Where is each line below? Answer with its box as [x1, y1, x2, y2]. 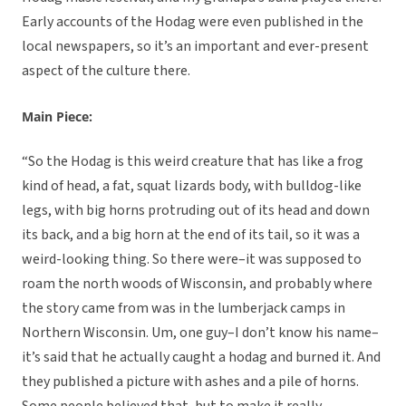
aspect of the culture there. [22, 61, 190, 82]
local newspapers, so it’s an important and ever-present [22, 36, 369, 57]
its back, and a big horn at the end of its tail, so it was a [22, 225, 360, 246]
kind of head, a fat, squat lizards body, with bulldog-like [22, 176, 362, 197]
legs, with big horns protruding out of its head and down [22, 200, 370, 221]
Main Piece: [22, 108, 92, 126]
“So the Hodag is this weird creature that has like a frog [22, 151, 363, 172]
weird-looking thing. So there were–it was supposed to [22, 249, 362, 270]
